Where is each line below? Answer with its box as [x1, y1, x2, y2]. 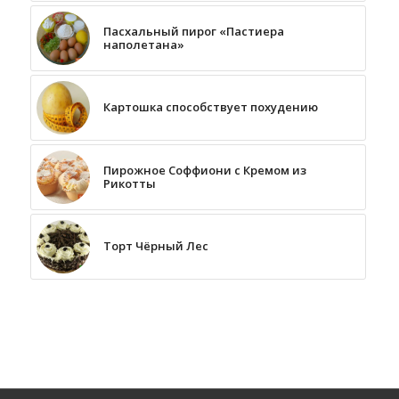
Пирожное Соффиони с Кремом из [102, 161, 306, 178]
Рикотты [102, 175, 156, 191]
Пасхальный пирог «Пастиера [102, 22, 284, 39]
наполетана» [102, 36, 184, 53]
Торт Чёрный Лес [102, 237, 208, 254]
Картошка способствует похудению [102, 98, 318, 115]
